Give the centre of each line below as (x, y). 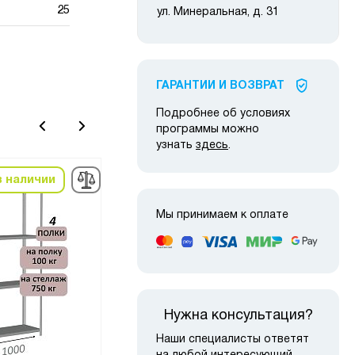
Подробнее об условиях (223, 114)
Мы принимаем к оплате (222, 216)
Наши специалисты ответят (233, 339)
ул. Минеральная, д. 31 (218, 13)
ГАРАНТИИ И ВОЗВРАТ (220, 86)
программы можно (208, 130)
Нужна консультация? (238, 315)
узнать (176, 146)
